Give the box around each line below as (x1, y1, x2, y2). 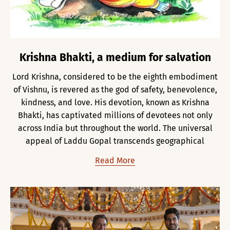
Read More (95, 155, 135, 165)
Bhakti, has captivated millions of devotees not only (17, 110, 213, 120)
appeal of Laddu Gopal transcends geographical (26, 136, 204, 146)
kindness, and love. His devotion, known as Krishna (21, 97, 209, 107)
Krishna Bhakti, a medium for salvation (19, 50, 211, 64)
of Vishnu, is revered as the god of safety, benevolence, (13, 84, 217, 94)
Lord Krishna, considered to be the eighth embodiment (12, 71, 218, 82)
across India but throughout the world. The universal (17, 123, 213, 133)
